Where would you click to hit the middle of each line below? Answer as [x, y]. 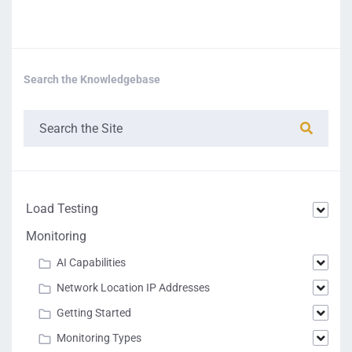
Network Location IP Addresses [133, 288]
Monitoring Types [99, 338]
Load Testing [62, 209]
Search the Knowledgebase [92, 79]
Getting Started [94, 313]
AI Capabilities [91, 262]
